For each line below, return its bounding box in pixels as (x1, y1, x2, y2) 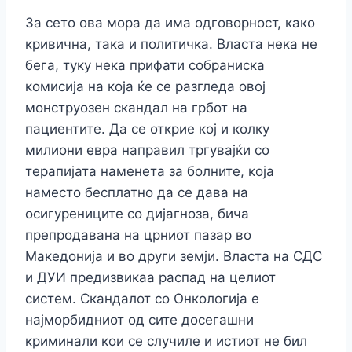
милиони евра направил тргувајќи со (25, 142, 269, 159)
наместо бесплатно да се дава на (25, 185, 248, 201)
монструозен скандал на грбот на (25, 100, 247, 116)
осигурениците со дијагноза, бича (25, 206, 249, 222)
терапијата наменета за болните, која (25, 163, 274, 180)
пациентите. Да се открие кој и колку (25, 121, 269, 137)
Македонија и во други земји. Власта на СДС (25, 248, 322, 265)
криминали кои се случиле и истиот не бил (25, 333, 307, 350)
